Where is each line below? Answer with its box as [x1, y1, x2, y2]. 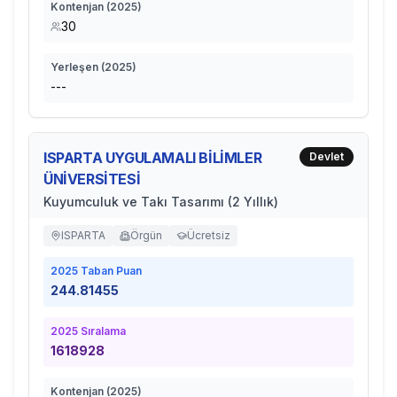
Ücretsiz [187, 229, 230, 242]
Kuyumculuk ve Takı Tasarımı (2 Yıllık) [43, 194, 278, 209]
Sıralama [78, 324, 126, 338]
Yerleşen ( [51, 60, 105, 74]
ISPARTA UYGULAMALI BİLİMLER [43, 149, 262, 167]
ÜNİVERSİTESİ [43, 170, 141, 188]
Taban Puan [78, 264, 142, 277]
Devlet [309, 150, 344, 163]
